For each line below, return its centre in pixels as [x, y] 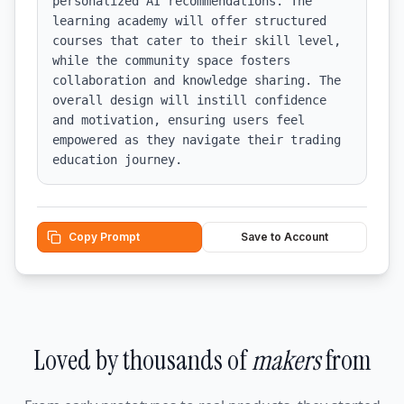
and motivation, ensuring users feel [179, 120]
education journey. [117, 160]
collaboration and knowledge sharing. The [197, 80]
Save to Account [285, 237]
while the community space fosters [171, 60]
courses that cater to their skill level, [197, 41]
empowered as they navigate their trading [197, 140]
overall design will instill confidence [189, 100]
